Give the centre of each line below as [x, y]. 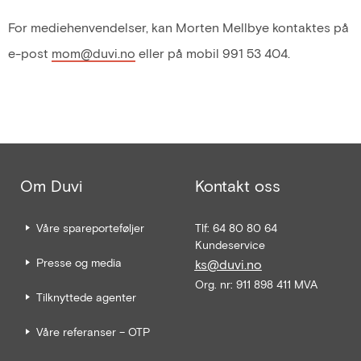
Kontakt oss [237, 185]
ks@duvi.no [228, 263]
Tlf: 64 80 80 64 [236, 227]
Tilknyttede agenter [86, 297]
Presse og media [79, 262]
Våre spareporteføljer [90, 227]
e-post [30, 53]
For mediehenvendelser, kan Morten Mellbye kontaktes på [178, 27]
